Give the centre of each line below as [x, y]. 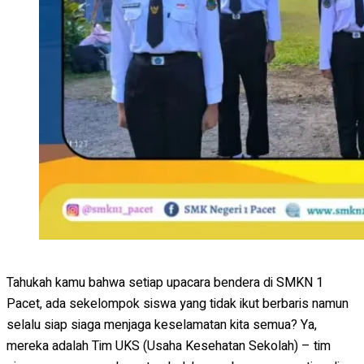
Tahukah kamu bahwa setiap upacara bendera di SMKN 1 [165, 282]
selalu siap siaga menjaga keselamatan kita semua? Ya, [162, 325]
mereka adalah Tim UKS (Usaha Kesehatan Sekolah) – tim [169, 346]
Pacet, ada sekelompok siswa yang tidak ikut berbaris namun [178, 303]
